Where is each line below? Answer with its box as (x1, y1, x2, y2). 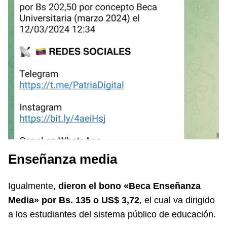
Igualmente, (8, 180, 56, 191)
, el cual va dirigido (139, 195, 215, 205)
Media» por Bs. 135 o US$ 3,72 (8, 195, 139, 205)
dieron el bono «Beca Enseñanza (56, 180, 201, 191)
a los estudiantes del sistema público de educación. (8, 209, 216, 219)
